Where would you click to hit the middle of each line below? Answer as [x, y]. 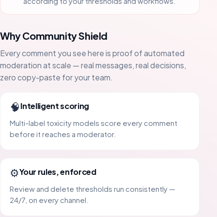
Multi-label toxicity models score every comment [94, 123]
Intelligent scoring [55, 106]
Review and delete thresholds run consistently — [93, 189]
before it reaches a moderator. [63, 134]
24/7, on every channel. [49, 200]
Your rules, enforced [58, 172]
